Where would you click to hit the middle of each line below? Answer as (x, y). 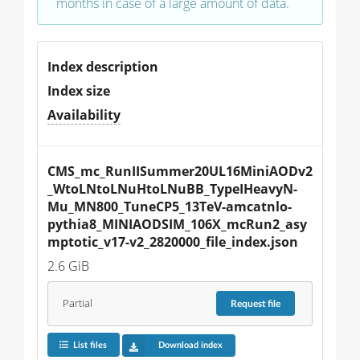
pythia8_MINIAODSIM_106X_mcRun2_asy (177, 224)
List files (90, 346)
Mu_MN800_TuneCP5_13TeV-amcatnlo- (170, 206)
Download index (190, 346)
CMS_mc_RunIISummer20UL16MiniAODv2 (180, 171)
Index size (79, 90)
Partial (77, 304)
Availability (84, 115)
